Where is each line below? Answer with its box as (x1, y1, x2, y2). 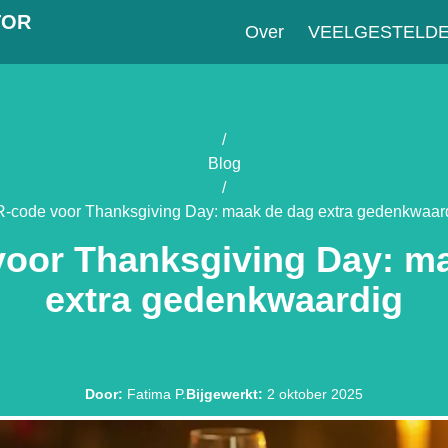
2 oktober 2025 (267, 386, 363, 402)
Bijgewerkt (186, 386, 258, 402)
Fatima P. (127, 386, 186, 402)
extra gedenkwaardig (45, 279, 403, 320)
